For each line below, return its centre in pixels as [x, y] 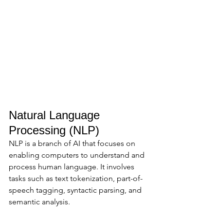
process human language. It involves [73, 167]
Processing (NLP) [54, 130]
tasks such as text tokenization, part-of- [76, 179]
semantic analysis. [40, 202]
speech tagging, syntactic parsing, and [76, 190]
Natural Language [56, 115]
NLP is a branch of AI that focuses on [73, 144]
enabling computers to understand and [78, 155]
